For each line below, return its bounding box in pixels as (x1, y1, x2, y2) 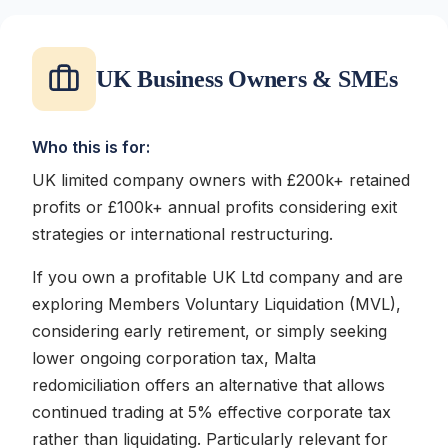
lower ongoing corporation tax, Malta (32, 348, 316, 368)
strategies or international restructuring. (32, 224, 333, 244)
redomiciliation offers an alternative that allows (32, 375, 385, 395)
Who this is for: (32, 137, 150, 157)
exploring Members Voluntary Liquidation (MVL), (32, 294, 401, 314)
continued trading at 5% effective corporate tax (32, 402, 391, 422)
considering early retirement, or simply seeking (32, 321, 387, 341)
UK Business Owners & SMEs (96, 66, 398, 92)
